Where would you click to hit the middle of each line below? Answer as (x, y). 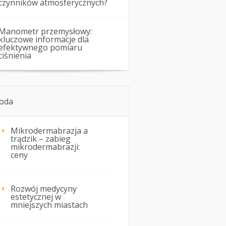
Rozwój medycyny (44, 189)
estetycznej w (36, 197)
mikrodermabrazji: (45, 147)
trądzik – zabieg (41, 139)
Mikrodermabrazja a (49, 131)
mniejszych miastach (49, 205)
